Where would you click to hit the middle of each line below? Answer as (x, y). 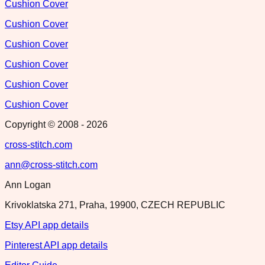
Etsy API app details (47, 225)
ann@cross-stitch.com (51, 164)
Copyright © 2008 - (46, 124)
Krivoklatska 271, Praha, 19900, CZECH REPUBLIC (115, 205)
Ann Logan (28, 185)
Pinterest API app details (56, 245)
